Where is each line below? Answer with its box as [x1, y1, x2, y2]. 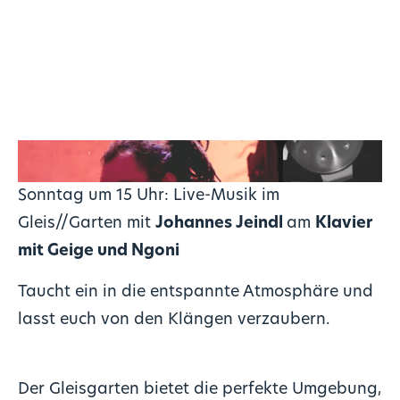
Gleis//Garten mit [17, 215, 155, 231]
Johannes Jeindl [154, 215, 287, 231]
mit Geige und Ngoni [17, 243, 179, 259]
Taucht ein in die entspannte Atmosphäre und [17, 285, 373, 301]
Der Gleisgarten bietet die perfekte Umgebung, [17, 382, 381, 398]
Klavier [314, 215, 372, 231]
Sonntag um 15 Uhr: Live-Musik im [17, 187, 279, 204]
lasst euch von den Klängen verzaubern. [17, 312, 329, 329]
